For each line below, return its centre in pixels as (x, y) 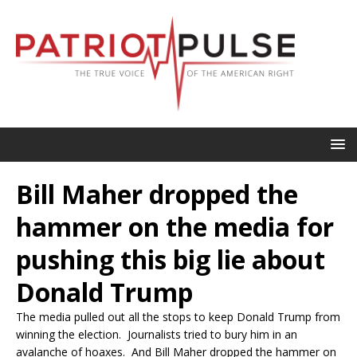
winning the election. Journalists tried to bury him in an (157, 334)
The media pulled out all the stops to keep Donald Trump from (178, 316)
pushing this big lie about (171, 259)
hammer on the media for (175, 226)
